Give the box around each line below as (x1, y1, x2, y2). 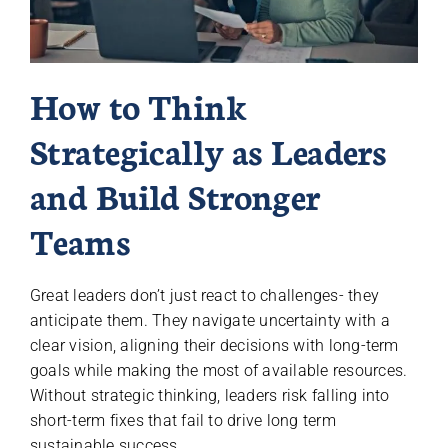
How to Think (29, 80, 247, 129)
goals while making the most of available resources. (29, 360, 408, 380)
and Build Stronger (29, 170, 320, 219)
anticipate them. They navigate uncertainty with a (29, 310, 390, 330)
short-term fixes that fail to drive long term (29, 410, 336, 430)
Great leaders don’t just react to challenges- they (29, 285, 379, 305)
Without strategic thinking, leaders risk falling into (29, 385, 390, 405)
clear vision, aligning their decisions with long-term (29, 335, 399, 355)
